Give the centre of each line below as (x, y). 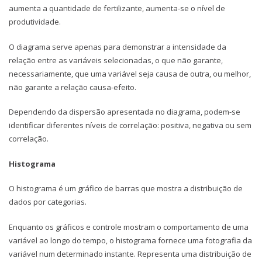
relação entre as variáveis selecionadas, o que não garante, (116, 60)
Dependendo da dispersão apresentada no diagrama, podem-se (125, 112)
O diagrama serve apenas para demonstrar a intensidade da (118, 46)
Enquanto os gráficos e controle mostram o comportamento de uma (129, 227)
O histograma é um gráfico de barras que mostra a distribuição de (126, 189)
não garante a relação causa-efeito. (73, 87)
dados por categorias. (48, 202)
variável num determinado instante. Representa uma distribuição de (130, 254)
